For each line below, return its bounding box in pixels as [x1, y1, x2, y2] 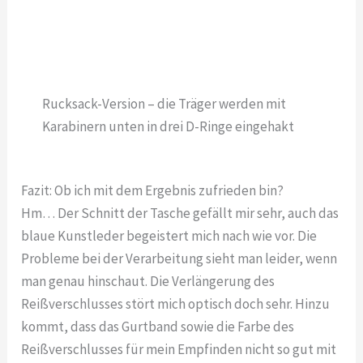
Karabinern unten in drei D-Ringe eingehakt [41, 117, 294, 135]
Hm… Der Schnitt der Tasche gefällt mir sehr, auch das [21, 203, 340, 222]
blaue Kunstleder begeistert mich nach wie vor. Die [21, 226, 318, 245]
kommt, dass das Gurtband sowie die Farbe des [21, 317, 295, 335]
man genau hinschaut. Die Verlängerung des [21, 271, 275, 290]
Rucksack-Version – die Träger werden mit [41, 94, 286, 113]
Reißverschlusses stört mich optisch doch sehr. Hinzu [21, 294, 331, 313]
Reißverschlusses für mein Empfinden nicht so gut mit [21, 340, 337, 358]
